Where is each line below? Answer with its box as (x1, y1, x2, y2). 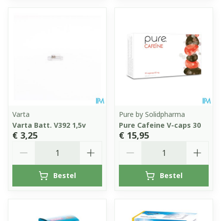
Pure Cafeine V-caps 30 (119, 120, 201, 130)
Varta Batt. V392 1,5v (12, 120, 86, 130)
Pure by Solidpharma (119, 109, 185, 119)
